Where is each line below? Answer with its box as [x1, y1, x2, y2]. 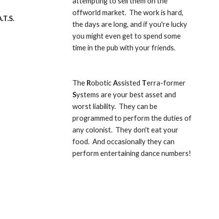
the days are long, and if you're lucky [72, 20, 188, 28]
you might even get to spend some [72, 32, 181, 40]
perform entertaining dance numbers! [72, 149, 192, 157]
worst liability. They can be [72, 102, 158, 110]
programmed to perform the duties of [72, 114, 192, 122]
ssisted [118, 79, 142, 87]
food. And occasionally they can [72, 137, 175, 146]
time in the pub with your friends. [72, 44, 176, 52]
